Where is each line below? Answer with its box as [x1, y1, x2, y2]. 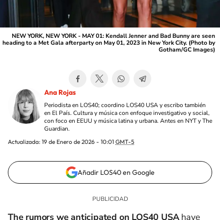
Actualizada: [8, 138, 42, 145]
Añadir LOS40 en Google [77, 168, 155, 177]
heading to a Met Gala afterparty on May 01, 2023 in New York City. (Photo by [2, 39, 215, 47]
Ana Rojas [44, 88, 76, 97]
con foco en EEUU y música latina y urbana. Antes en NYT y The [44, 117, 212, 125]
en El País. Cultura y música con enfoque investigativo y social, [44, 109, 210, 117]
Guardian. [44, 125, 70, 133]
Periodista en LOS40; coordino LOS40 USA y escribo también [44, 101, 206, 109]
